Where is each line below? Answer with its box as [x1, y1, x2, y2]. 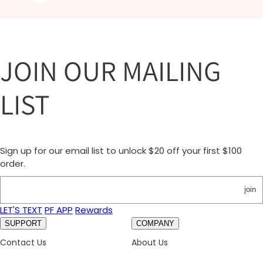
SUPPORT [5, 219, 42, 228]
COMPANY [136, 219, 174, 228]
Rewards [75, 204, 113, 217]
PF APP [45, 204, 73, 217]
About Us [131, 237, 168, 249]
